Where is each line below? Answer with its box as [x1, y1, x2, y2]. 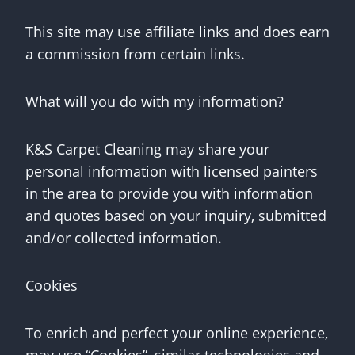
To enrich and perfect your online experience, [25, 323, 328, 342]
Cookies [25, 276, 78, 295]
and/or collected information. [25, 228, 222, 247]
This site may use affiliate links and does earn [25, 22, 330, 41]
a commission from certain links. [25, 44, 245, 63]
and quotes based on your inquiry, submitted [25, 206, 326, 225]
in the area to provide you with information [25, 184, 313, 203]
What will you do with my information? [25, 92, 284, 111]
